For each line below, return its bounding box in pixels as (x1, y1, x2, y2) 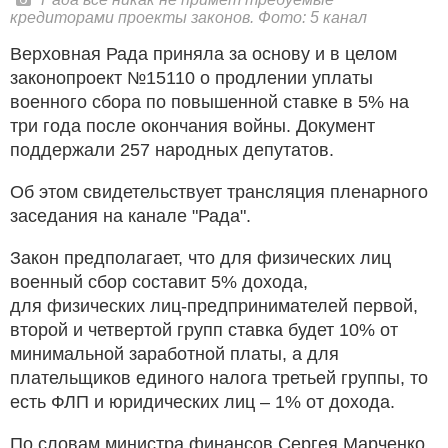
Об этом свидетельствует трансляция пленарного (10, 181, 428, 202)
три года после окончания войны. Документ (10, 115, 375, 136)
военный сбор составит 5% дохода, (10, 271, 308, 292)
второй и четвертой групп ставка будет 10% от (10, 319, 398, 340)
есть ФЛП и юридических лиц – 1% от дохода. (10, 391, 395, 412)
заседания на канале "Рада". (10, 205, 251, 226)
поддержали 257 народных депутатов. (10, 139, 334, 160)
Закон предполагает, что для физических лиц (10, 247, 391, 268)
